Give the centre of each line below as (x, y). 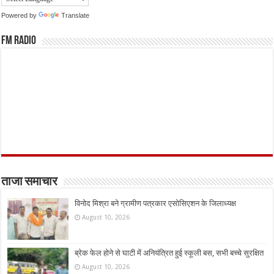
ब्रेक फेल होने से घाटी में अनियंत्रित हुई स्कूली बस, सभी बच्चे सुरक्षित (169, 253)
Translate (76, 15)
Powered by (20, 15)
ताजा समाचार (30, 183)
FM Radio (19, 41)
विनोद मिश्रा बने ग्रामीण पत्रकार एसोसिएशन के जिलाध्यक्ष (156, 204)
